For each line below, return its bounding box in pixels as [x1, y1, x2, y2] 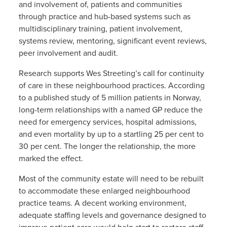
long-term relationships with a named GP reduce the [18, 104, 203, 115]
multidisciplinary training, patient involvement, [18, 23, 182, 34]
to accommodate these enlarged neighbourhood [18, 185, 190, 196]
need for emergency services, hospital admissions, [18, 117, 197, 127]
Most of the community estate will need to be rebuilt [18, 173, 204, 184]
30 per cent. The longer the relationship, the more [18, 141, 196, 152]
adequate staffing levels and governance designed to [18, 210, 206, 220]
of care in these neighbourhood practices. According [18, 80, 205, 91]
